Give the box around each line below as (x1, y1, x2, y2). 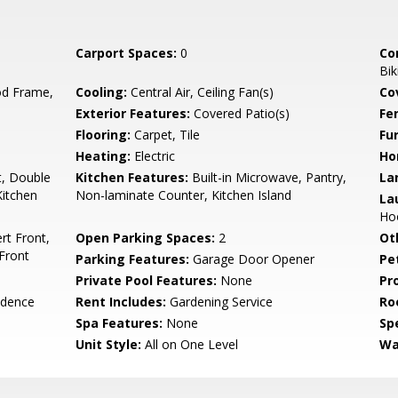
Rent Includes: (76, 293, 167, 310)
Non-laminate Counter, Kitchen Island (76, 187, 292, 203)
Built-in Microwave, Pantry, (188, 169, 347, 186)
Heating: (76, 147, 131, 164)
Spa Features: (76, 314, 163, 331)
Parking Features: (76, 251, 190, 267)
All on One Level (141, 336, 239, 353)
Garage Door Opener (189, 251, 315, 267)
